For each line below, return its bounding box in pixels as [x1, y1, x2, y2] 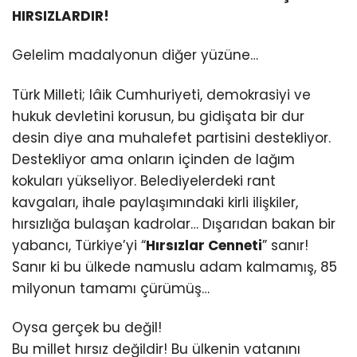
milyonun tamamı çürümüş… [12, 278, 210, 298]
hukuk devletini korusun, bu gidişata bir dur [12, 106, 304, 126]
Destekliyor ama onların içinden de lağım [12, 149, 295, 169]
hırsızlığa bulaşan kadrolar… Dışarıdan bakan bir [12, 214, 335, 233]
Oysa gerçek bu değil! [12, 317, 162, 337]
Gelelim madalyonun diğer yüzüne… [12, 45, 258, 65]
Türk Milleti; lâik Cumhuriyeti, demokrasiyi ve [12, 84, 311, 104]
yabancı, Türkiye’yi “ [12, 235, 146, 255]
